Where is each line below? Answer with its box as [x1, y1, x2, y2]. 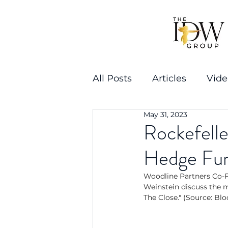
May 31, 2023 [144, 110, 187, 119]
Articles [152, 72, 186, 84]
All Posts [93, 72, 132, 84]
